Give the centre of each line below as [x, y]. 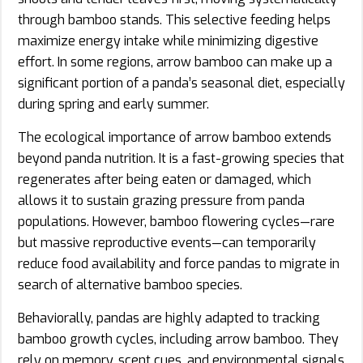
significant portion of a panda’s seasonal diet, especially [181, 83]
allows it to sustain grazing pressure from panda [161, 200]
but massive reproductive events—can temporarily [167, 242]
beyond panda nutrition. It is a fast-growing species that [181, 158]
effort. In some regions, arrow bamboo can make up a [175, 62]
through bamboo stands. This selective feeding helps [174, 19]
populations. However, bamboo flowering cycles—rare [176, 221]
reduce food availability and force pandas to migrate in [179, 263]
